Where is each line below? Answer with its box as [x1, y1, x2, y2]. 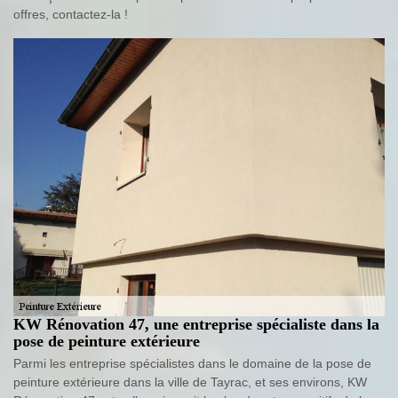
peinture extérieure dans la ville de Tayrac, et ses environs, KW [13, 375, 367, 390]
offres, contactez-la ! [13, 6, 128, 21]
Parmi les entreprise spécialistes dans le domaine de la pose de [13, 356, 371, 371]
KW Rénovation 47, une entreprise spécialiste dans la [13, 315, 379, 334]
